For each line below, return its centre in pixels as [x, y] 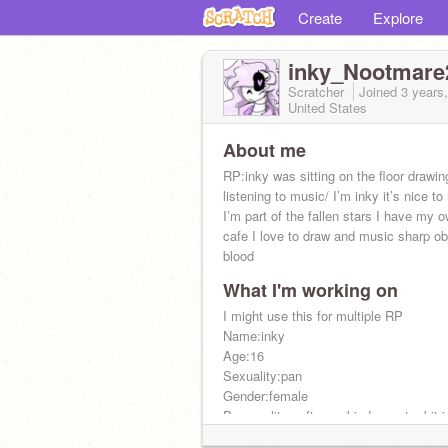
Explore [398, 17]
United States [327, 107]
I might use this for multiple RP [313, 315]
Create [320, 17]
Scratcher [318, 91]
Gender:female [265, 395]
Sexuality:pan [262, 375]
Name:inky [254, 335]
